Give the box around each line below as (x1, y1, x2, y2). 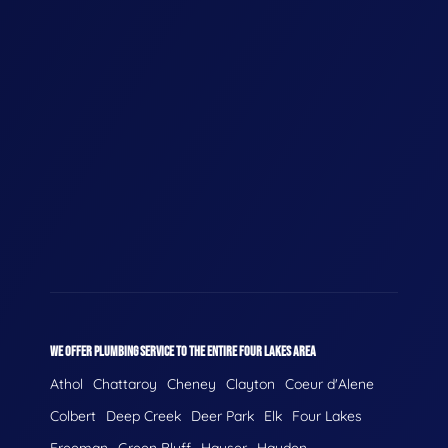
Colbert (50, 406, 96, 425)
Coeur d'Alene (285, 374, 374, 393)
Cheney (167, 374, 216, 393)
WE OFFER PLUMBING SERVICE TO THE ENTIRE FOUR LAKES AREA (50, 342, 316, 360)
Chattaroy (93, 374, 157, 393)
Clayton (226, 374, 275, 393)
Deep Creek (106, 406, 181, 425)
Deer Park (191, 406, 254, 425)
